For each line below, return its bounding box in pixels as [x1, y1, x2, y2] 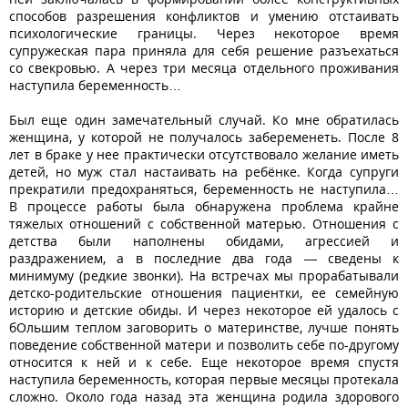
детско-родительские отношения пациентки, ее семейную [9, 283, 399, 301]
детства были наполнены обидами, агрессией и [9, 231, 399, 250]
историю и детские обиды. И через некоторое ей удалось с [9, 301, 399, 319]
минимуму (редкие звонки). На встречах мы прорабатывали [9, 266, 399, 284]
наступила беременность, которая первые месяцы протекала [9, 370, 399, 388]
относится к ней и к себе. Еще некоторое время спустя [9, 352, 399, 371]
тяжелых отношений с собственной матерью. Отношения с [9, 214, 399, 232]
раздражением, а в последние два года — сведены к [9, 249, 399, 267]
